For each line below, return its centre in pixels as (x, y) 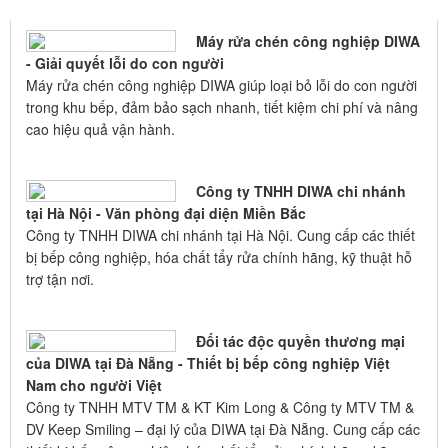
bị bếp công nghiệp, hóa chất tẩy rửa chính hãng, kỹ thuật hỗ (219, 256)
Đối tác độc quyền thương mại (300, 340)
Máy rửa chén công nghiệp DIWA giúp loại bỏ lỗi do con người (221, 84)
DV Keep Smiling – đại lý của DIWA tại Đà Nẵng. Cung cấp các (223, 428)
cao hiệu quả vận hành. (100, 128)
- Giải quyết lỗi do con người (125, 62)
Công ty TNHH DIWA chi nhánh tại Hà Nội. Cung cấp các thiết (220, 234)
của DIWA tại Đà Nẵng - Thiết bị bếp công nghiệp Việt (208, 362)
